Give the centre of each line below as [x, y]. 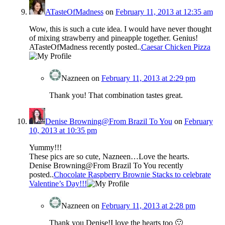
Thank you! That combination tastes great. [116, 95]
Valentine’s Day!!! [58, 184]
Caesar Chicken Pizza [176, 47]
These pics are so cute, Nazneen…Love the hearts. [109, 157]
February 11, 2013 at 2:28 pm [148, 206]
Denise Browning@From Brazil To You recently [106, 166]
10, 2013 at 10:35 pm [63, 131]
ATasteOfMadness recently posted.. [85, 47]
